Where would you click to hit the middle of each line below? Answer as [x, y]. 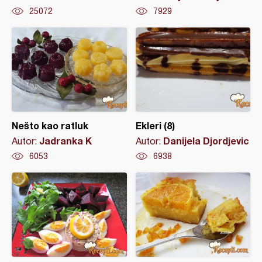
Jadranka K [65, 141]
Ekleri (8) [155, 125]
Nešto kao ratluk [50, 125]
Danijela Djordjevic [206, 141]
